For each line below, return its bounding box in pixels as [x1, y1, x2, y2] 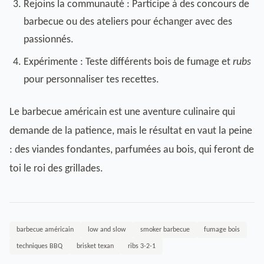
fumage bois [204, 226, 240, 233]
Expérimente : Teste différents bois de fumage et [24, 57, 233, 68]
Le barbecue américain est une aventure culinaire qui [9, 107, 235, 118]
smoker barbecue [140, 226, 190, 233]
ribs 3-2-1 [128, 243, 156, 250]
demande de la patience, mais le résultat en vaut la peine [9, 126, 252, 137]
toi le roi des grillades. [9, 163, 103, 174]
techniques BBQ [16, 243, 62, 250]
